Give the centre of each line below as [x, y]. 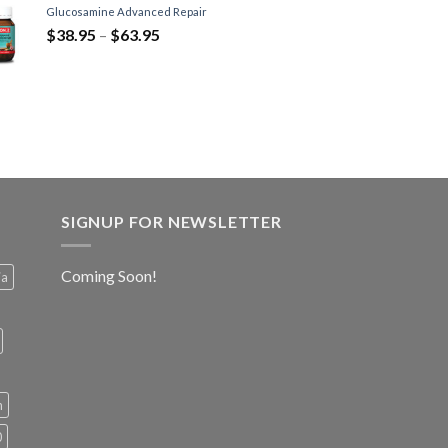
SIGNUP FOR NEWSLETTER [171, 221]
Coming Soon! [109, 276]
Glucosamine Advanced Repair [126, 11]
